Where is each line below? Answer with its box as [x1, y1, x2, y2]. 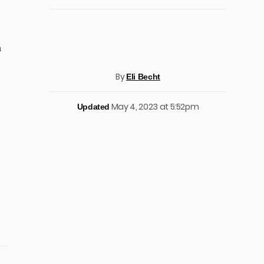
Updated [77, 102, 110, 111]
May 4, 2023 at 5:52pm [111, 101, 199, 113]
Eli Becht [126, 72, 160, 81]
